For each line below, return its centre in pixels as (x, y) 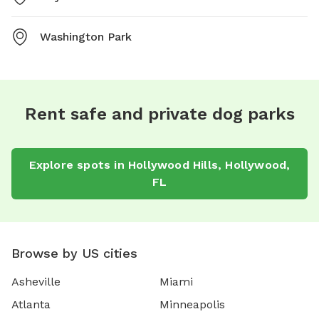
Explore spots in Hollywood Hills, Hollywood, (159, 165)
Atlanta (31, 305)
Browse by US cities (74, 253)
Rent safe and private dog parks (159, 114)
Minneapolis (192, 305)
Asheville (36, 282)
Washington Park (86, 37)
